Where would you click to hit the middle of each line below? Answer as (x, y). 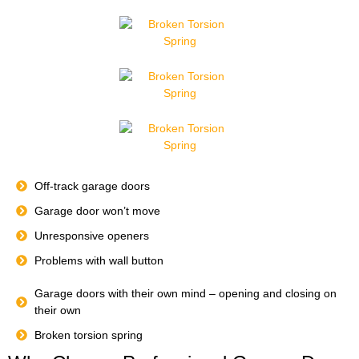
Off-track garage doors (92, 186)
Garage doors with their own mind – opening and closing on (185, 293)
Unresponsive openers (91, 235)
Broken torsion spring (88, 335)
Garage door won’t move (97, 210)
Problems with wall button (99, 260)
